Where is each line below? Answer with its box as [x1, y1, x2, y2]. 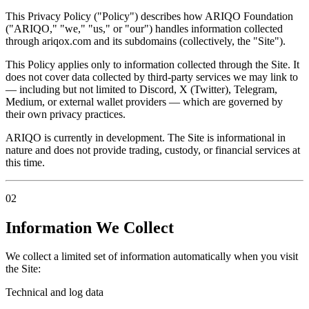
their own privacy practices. [6, 108, 126, 120]
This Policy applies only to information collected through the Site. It [6, 58, 299, 70]
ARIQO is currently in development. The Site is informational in [6, 131, 286, 143]
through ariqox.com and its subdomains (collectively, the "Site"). [6, 34, 286, 47]
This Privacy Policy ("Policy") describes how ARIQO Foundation [6, 10, 293, 22]
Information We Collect [6, 218, 174, 237]
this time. [6, 156, 45, 168]
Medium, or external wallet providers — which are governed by [6, 95, 283, 108]
